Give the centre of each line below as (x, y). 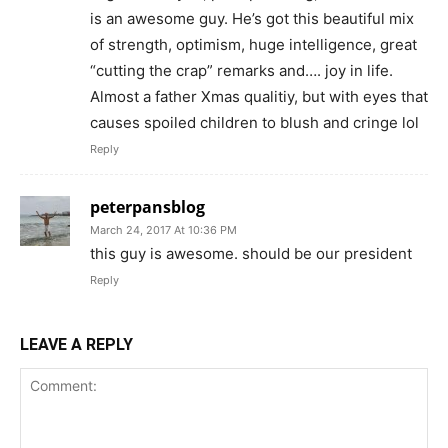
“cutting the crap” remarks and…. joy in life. (241, 71)
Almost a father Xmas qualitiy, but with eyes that (259, 97)
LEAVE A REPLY (76, 345)
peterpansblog (147, 207)
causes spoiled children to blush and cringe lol (254, 123)
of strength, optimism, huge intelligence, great (253, 45)
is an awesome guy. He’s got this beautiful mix (252, 19)
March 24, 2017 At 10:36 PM (163, 230)
